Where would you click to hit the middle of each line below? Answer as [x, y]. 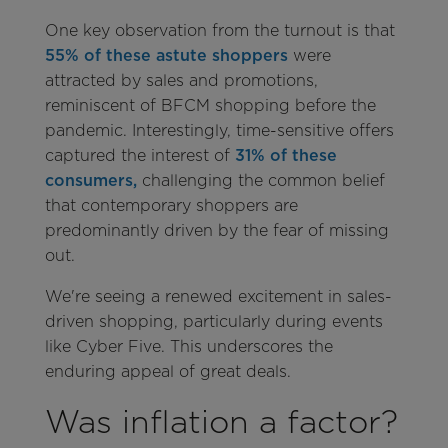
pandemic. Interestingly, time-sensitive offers [219, 130]
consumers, [90, 180]
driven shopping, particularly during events [213, 321]
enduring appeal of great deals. [167, 371]
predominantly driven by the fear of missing [216, 230]
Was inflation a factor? [221, 421]
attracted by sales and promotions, [181, 80]
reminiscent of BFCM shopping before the [210, 105]
